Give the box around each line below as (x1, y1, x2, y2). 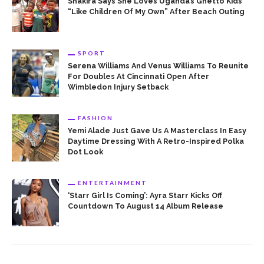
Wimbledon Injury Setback (68, 82, 169, 92)
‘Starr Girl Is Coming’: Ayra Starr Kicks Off (68, 191, 222, 200)
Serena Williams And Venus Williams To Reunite (68, 61, 249, 71)
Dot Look (68, 147, 103, 157)
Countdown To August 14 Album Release (68, 202, 223, 211)
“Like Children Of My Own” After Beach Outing (68, 7, 245, 16)
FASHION (78, 114, 113, 122)
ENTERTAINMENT (78, 179, 147, 187)
